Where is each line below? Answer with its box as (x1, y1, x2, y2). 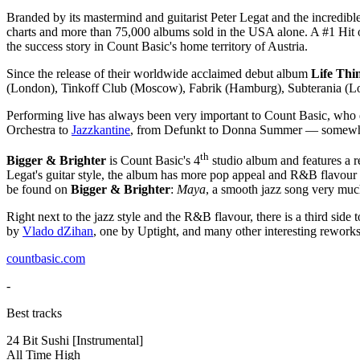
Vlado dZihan (22, 224, 93, 239)
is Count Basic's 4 (106, 153, 200, 168)
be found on (6, 182, 71, 197)
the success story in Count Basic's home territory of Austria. (6, 39, 308, 53)
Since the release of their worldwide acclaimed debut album (6, 66, 311, 80)
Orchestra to (6, 122, 72, 137)
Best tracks (6, 306, 62, 321)
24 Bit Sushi (6, 333, 69, 348)
